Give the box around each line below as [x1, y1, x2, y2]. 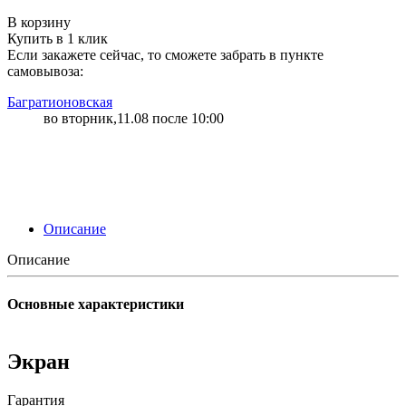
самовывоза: [7, 63, 83, 79]
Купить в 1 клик [7, 31, 108, 46]
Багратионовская [7, 94, 112, 110]
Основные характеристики [7, 296, 184, 313]
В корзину [7, 14, 71, 30]
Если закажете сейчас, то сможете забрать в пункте [7, 47, 324, 63]
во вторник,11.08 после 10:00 [43, 111, 224, 126]
